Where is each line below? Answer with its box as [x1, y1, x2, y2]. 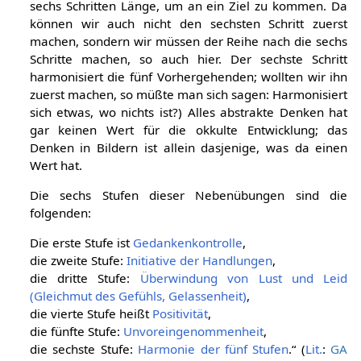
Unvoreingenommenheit [122, 323, 263, 340]
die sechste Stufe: [29, 341, 139, 358]
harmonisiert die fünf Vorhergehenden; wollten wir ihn [29, 68, 348, 85]
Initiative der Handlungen [126, 252, 272, 269]
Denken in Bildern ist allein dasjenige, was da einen [29, 139, 348, 156]
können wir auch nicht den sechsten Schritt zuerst [29, 15, 348, 31]
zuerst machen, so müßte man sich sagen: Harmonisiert [29, 85, 348, 102]
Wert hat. [29, 156, 82, 173]
